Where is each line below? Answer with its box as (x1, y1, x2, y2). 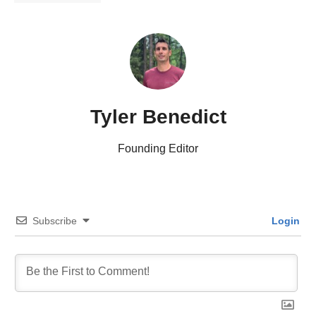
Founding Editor (118, 142, 198, 154)
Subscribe (32, 215, 77, 226)
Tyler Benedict (90, 106, 226, 128)
